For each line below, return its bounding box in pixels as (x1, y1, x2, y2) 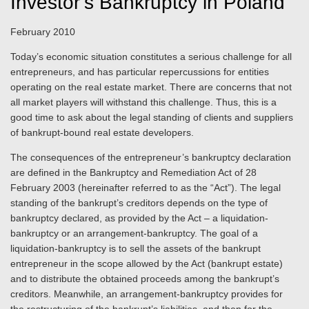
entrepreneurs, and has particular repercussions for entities (10, 66, 269, 77)
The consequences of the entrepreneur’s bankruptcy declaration (10, 152, 291, 163)
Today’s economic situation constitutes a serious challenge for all (10, 51, 292, 62)
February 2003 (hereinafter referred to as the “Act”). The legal (10, 182, 281, 193)
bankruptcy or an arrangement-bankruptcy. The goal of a (10, 228, 258, 239)
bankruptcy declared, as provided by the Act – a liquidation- (10, 212, 268, 223)
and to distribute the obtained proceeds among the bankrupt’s (10, 273, 279, 284)
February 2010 (10, 26, 75, 37)
